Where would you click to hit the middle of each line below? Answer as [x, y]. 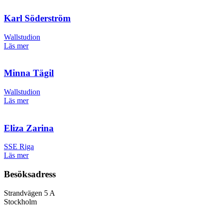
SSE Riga [19, 147]
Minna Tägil [29, 73]
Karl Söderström [37, 18]
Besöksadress [30, 174]
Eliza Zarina [29, 128]
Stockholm [20, 201]
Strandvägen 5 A [30, 193]
